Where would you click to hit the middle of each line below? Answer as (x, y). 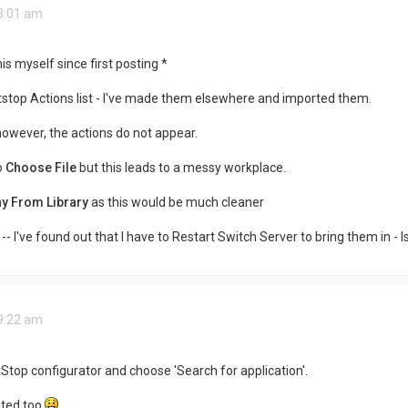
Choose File (41, 168)
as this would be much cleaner (176, 203)
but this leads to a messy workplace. (181, 168)
